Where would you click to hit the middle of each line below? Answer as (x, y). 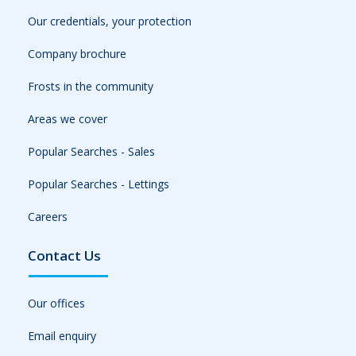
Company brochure (77, 53)
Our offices (56, 303)
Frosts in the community (91, 86)
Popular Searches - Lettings (99, 184)
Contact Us (64, 255)
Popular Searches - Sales (91, 151)
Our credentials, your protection (110, 21)
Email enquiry (62, 335)
